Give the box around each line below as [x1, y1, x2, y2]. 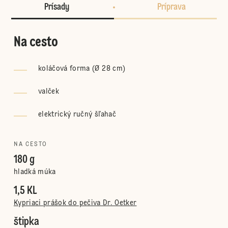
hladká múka [13, 168, 56, 176]
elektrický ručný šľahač [38, 111, 116, 118]
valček [38, 88, 59, 95]
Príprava [157, 3, 186, 12]
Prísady [44, 3, 69, 12]
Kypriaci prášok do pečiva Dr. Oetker [13, 199, 137, 207]
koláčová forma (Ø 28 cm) [38, 65, 126, 72]
